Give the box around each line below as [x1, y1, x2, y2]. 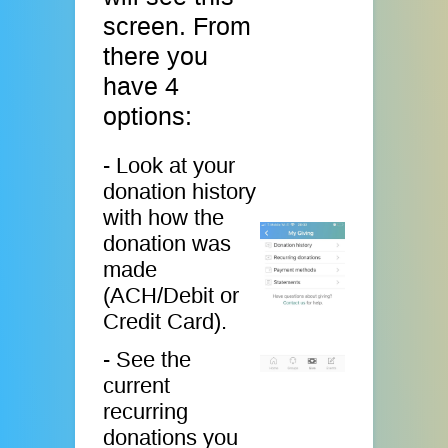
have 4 [103, 72, 180, 100]
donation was [103, 231, 232, 257]
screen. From [103, 12, 252, 40]
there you [103, 42, 209, 70]
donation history [103, 179, 257, 205]
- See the [103, 346, 192, 372]
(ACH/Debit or [103, 283, 240, 309]
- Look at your [103, 153, 236, 179]
